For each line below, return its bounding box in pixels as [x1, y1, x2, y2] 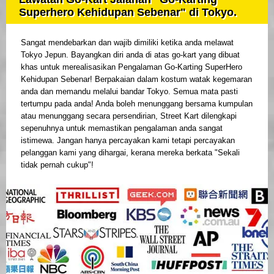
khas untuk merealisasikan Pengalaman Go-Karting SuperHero [21, 62, 242, 72]
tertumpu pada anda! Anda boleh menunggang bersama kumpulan [21, 98, 253, 108]
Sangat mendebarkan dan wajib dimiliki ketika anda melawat [21, 37, 234, 47]
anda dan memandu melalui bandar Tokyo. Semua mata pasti [21, 86, 238, 96]
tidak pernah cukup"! [21, 160, 94, 169]
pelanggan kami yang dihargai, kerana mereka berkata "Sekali [21, 147, 240, 157]
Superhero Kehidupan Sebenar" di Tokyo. [19, 6, 237, 18]
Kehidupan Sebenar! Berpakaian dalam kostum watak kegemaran [21, 74, 252, 84]
